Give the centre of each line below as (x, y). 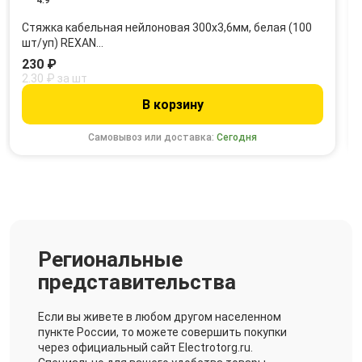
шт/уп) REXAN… (63, 42)
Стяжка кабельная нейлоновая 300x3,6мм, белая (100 (167, 27)
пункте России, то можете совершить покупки (162, 332)
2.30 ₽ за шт (55, 78)
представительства (137, 282)
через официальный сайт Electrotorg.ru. (145, 347)
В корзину (173, 104)
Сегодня (237, 137)
